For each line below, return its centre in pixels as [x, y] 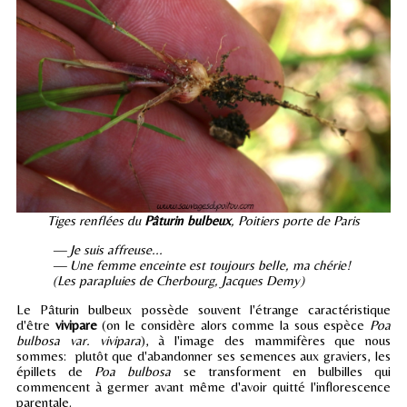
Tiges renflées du [96, 221]
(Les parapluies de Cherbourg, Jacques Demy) [179, 281]
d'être [36, 325]
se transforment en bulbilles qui [287, 372]
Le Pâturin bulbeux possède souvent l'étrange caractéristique [203, 310]
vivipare [76, 325]
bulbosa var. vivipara [79, 341]
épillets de [56, 372]
